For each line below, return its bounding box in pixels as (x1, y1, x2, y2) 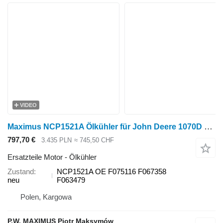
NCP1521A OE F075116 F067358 (56, 167, 166, 176)
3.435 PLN (41, 136, 72, 144)
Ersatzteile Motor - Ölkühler (7, 152, 97, 161)
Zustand (7, 167, 34, 176)
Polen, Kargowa (20, 192, 72, 201)
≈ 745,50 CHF (74, 136, 114, 144)
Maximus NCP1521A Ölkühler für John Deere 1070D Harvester (204, 122, 213, 132)
